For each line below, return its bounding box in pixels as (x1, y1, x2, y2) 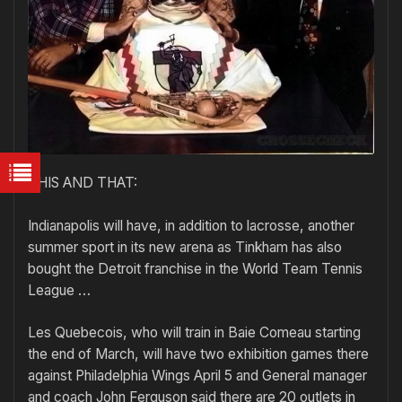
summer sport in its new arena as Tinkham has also (28, 238, 342, 256)
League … (28, 281, 91, 299)
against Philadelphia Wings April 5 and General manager (28, 367, 367, 385)
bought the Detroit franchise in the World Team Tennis (28, 259, 363, 277)
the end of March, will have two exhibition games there (28, 345, 369, 363)
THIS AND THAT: (28, 174, 137, 192)
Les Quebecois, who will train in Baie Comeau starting (28, 324, 361, 342)
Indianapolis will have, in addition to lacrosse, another (28, 216, 354, 234)
